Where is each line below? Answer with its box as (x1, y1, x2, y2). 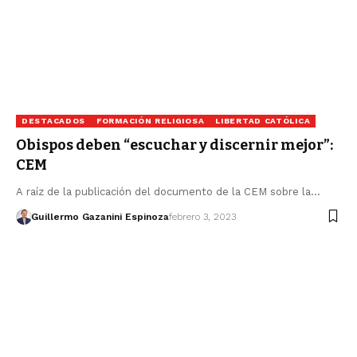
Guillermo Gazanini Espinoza (30, 210, 169, 222)
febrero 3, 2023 (168, 210, 236, 222)
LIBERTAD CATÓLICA (215, 116, 311, 125)
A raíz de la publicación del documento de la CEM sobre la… (16, 185, 320, 198)
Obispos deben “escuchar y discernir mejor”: (16, 135, 333, 154)
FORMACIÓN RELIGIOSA (96, 116, 205, 125)
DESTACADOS (22, 116, 85, 125)
